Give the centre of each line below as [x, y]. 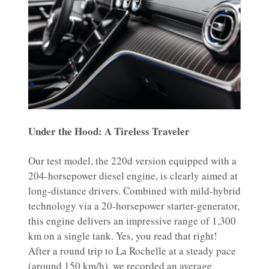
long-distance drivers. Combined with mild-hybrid [134, 191]
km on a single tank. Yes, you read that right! [123, 236]
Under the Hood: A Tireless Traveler [109, 131]
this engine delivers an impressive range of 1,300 [132, 221]
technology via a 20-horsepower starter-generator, [134, 206]
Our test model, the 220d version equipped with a [132, 161]
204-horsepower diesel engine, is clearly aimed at [133, 176]
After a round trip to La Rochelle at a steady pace [132, 251]
